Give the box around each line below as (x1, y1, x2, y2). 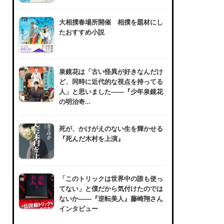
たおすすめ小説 (58, 27, 104, 36)
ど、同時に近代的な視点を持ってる (58, 77, 163, 86)
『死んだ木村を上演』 (58, 134, 124, 143)
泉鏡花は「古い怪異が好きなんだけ (58, 67, 163, 76)
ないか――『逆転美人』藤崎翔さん (58, 194, 163, 202)
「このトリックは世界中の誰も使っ (58, 174, 163, 182)
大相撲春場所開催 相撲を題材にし (58, 17, 163, 26)
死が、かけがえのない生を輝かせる (58, 124, 163, 133)
